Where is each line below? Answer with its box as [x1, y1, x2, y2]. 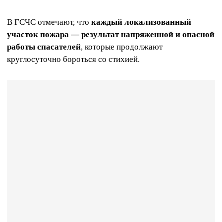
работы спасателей [7, 42, 81, 52]
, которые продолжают [81, 42, 163, 52]
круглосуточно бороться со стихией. [7, 55, 140, 64]
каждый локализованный [91, 17, 191, 27]
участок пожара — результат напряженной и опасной [7, 30, 215, 40]
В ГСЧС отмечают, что [7, 17, 91, 27]
